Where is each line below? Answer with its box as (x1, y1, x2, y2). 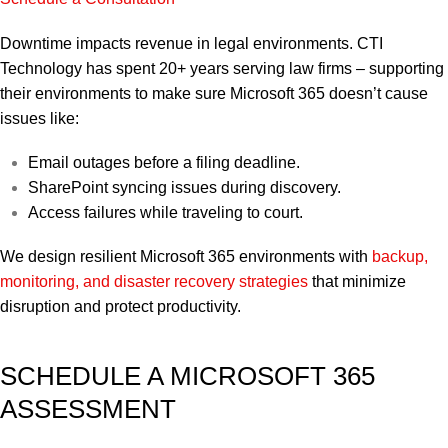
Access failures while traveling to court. (28, 203, 303, 221)
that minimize (308, 272, 406, 290)
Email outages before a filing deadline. (28, 153, 300, 171)
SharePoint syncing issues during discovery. (28, 178, 341, 196)
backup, (372, 247, 428, 265)
